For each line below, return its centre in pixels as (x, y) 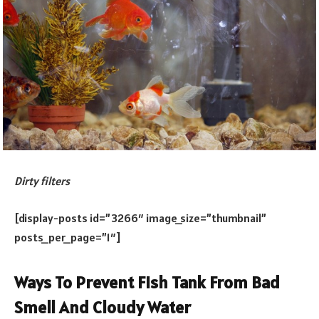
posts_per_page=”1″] (68, 237)
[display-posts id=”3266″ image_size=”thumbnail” (140, 218)
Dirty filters (42, 181)
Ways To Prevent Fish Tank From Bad (147, 282)
